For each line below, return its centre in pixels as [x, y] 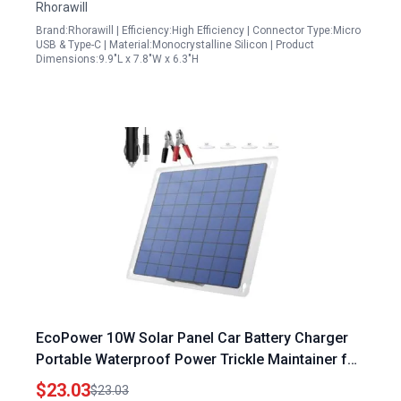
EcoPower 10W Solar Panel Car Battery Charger [192, 338]
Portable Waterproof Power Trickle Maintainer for [199, 359]
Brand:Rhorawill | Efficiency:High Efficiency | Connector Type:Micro [198, 30]
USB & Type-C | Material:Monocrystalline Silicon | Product [175, 45]
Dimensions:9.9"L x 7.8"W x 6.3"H [117, 59]
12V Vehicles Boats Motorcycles [143, 381]
